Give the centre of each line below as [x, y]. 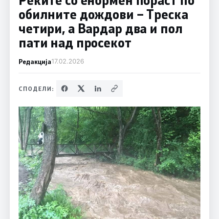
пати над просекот [75, 42]
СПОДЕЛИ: [36, 88]
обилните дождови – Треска [103, 14]
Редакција [35, 61]
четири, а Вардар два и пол [100, 28]
